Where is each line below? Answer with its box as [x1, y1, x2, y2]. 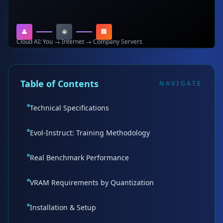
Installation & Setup [30, 203, 96, 212]
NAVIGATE [159, 79, 203, 88]
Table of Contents [20, 78, 99, 90]
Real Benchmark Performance [30, 153, 129, 162]
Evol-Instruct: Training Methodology [30, 128, 150, 137]
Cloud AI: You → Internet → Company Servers [16, 37, 142, 46]
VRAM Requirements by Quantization [30, 178, 154, 187]
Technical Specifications [30, 103, 109, 112]
